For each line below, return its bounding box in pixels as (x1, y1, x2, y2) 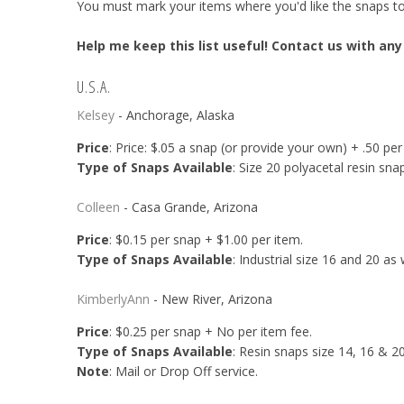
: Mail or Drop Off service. (108, 363, 258, 381)
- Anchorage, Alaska (114, 106, 234, 124)
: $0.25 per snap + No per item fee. (108, 323, 316, 341)
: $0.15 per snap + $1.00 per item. (108, 230, 307, 248)
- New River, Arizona (149, 290, 272, 308)
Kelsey (76, 106, 115, 124)
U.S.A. (76, 75, 111, 97)
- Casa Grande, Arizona (119, 197, 258, 216)
